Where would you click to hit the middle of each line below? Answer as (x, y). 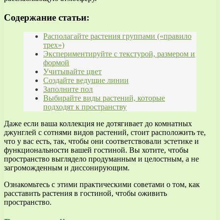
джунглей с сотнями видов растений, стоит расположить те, (105, 133)
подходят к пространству (85, 107)
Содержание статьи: (47, 17)
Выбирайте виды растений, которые (104, 98)
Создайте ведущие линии (86, 81)
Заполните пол (68, 89)
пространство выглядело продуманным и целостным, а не (101, 159)
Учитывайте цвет (72, 72)
